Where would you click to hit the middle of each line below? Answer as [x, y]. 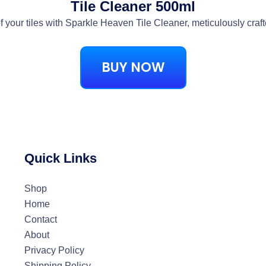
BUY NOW [133, 68]
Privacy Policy [54, 251]
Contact [40, 220]
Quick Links [60, 159]
